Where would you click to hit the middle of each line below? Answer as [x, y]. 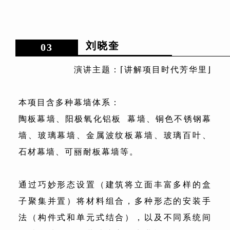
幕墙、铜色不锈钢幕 [170, 119]
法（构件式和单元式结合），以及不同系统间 [115, 218]
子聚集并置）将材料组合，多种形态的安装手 [115, 201]
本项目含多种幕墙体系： [69, 103]
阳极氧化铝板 [93, 119]
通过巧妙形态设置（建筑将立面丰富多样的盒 [115, 185]
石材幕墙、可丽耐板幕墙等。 [79, 152]
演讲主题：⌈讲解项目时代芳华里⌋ [143, 70]
